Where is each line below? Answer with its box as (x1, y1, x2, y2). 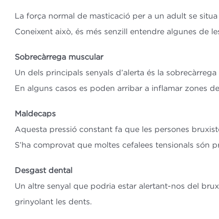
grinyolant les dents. (14, 197, 92, 206)
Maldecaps (14, 109, 56, 118)
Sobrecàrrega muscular (14, 52, 103, 62)
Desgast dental (14, 166, 72, 175)
